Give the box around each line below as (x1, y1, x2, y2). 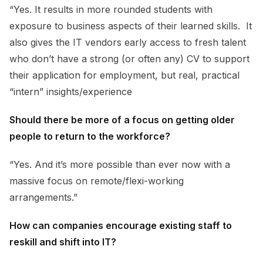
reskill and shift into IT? (9, 235, 116, 248)
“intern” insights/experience (9, 85, 132, 97)
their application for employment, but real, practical (9, 69, 240, 81)
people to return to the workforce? (9, 130, 170, 142)
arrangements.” (9, 191, 77, 203)
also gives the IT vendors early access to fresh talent (9, 36, 246, 48)
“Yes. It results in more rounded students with (9, 3, 213, 15)
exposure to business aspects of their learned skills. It (9, 19, 252, 32)
